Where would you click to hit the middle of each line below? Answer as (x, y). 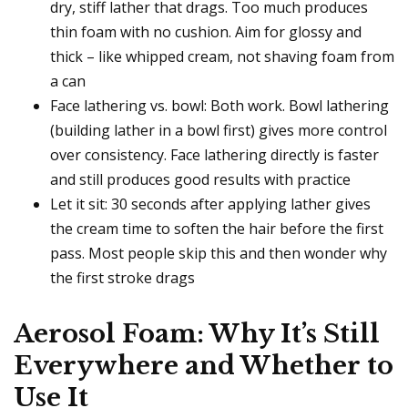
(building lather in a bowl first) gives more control (219, 131)
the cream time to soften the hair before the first (217, 229)
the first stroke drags (122, 278)
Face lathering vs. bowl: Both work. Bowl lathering (219, 106)
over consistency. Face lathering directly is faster (214, 155)
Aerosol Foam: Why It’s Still (197, 334)
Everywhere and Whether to (204, 366)
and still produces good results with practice (200, 180)
